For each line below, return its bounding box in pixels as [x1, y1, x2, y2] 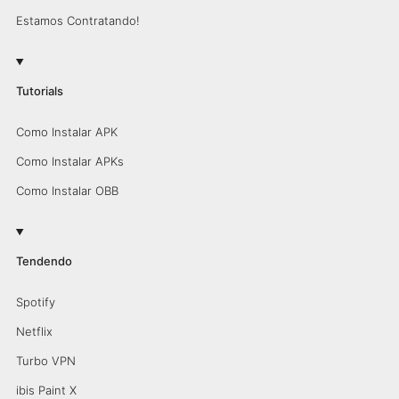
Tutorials [15, 84, 63, 98]
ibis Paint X [15, 383, 77, 397]
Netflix [15, 324, 53, 338]
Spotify [15, 295, 55, 309]
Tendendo [15, 254, 72, 268]
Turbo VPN [15, 354, 76, 368]
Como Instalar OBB [15, 183, 118, 198]
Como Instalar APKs [15, 154, 124, 168]
